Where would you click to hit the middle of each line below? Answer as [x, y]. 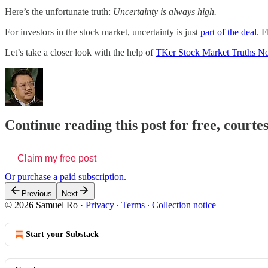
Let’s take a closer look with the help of [80, 52]
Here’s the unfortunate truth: [59, 11]
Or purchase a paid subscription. [66, 177]
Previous [37, 194]
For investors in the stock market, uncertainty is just [103, 32]
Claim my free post [57, 159]
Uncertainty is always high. [165, 11]
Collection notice [184, 205]
